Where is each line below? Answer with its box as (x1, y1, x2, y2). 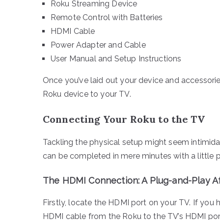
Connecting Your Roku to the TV (43, 112, 205, 125)
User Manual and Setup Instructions (51, 54, 182, 63)
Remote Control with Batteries (51, 12, 163, 22)
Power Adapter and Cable (51, 40, 146, 50)
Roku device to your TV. (43, 89, 131, 99)
